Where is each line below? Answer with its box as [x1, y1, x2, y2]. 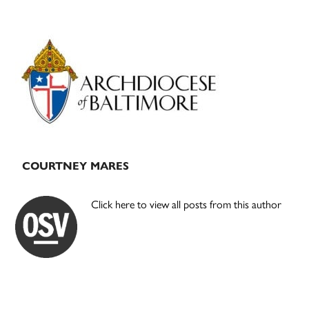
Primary [14, 27, 95, 53]
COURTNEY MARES [22, 159, 130, 173]
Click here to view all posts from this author [91, 198, 282, 212]
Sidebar [14, 52, 90, 78]
